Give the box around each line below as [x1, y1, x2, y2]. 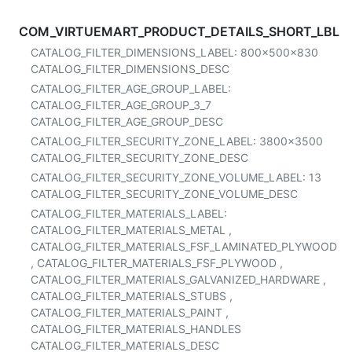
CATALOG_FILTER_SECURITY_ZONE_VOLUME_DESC [30, 186, 298, 200]
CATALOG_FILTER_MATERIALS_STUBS [30, 288, 226, 302]
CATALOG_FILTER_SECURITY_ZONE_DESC [30, 150, 248, 164]
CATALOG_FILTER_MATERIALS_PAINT [30, 305, 222, 319]
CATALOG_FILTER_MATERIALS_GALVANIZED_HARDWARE [30, 272, 320, 286]
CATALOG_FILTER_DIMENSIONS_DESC [30, 61, 229, 75]
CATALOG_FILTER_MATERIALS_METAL [30, 222, 225, 236]
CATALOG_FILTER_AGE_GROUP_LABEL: [30, 81, 231, 95]
